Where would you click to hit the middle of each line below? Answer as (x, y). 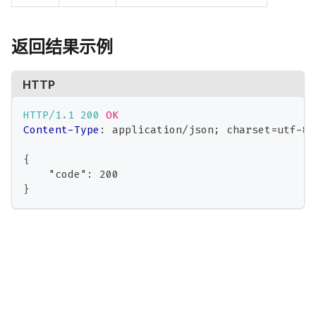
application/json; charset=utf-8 (211, 130)
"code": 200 (71, 175)
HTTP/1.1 (49, 115)
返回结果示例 (62, 46)
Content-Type (61, 130)
